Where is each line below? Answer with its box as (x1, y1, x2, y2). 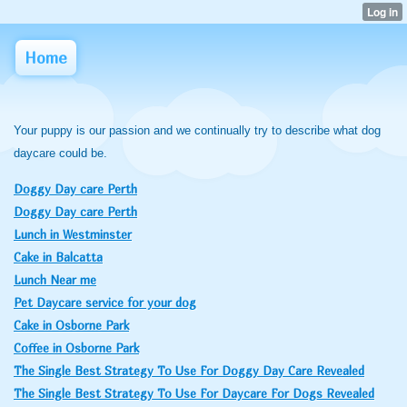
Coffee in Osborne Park (14, 341, 139, 355)
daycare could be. (14, 146, 107, 160)
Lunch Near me (14, 273, 96, 287)
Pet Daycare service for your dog (14, 295, 196, 310)
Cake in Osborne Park (14, 318, 129, 333)
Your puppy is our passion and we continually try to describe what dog (14, 124, 381, 137)
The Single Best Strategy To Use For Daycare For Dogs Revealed (14, 386, 374, 401)
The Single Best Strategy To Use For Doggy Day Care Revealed (14, 363, 364, 378)
